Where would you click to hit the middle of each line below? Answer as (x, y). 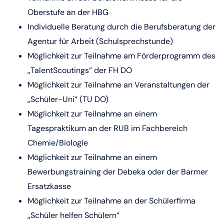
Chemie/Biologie (58, 143)
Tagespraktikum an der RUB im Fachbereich (107, 128)
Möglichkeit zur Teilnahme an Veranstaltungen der (118, 85)
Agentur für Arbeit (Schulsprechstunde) (100, 41)
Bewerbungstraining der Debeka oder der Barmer (118, 172)
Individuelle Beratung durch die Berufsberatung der (121, 27)
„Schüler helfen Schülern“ (73, 215)
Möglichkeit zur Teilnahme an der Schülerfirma (111, 201)
